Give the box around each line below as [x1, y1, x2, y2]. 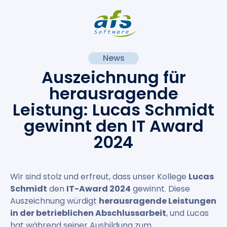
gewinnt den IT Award [23, 115, 204, 138]
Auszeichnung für [41, 66, 186, 89]
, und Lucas [166, 207, 209, 219]
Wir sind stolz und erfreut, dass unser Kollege [10, 171, 188, 183]
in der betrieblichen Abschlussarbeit [10, 207, 166, 219]
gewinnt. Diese [131, 183, 190, 195]
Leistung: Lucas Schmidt [13, 98, 214, 122]
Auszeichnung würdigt [10, 195, 99, 207]
